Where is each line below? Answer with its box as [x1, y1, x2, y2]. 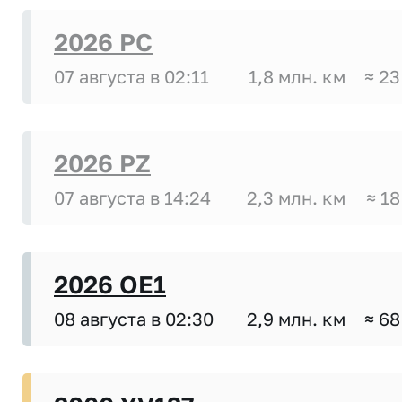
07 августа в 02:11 [54, 66, 209, 88]
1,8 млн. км [249, 66, 345, 88]
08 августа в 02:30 [54, 308, 214, 330]
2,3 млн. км [247, 187, 345, 209]
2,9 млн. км [247, 308, 345, 330]
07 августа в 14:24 [54, 187, 211, 209]
